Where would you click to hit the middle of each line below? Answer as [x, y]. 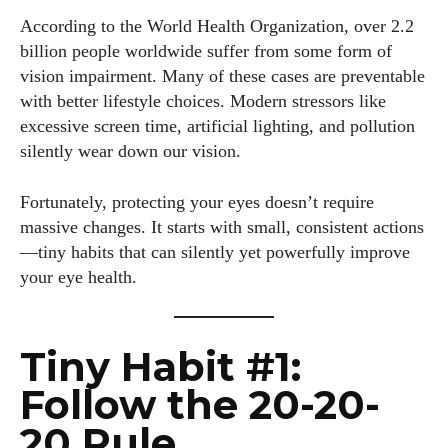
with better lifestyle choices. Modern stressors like [203, 101]
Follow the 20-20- [200, 404]
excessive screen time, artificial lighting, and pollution [217, 126]
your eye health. [78, 277]
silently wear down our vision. [130, 151]
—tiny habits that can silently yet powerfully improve [215, 252]
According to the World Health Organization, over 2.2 [217, 26]
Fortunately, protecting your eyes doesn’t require [197, 202]
